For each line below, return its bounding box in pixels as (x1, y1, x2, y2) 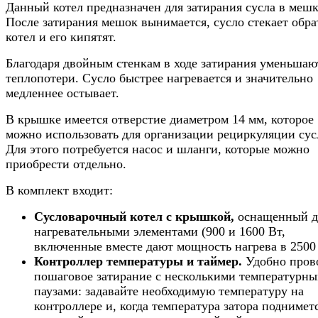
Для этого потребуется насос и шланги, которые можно (6, 141, 309, 156)
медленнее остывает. (6, 85, 119, 100)
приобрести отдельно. (6, 156, 126, 171)
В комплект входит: (6, 182, 113, 197)
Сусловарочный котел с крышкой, (34, 209, 234, 224)
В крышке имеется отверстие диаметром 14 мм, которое (6, 111, 314, 126)
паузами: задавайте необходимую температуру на (34, 283, 304, 298)
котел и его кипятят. (6, 29, 116, 44)
